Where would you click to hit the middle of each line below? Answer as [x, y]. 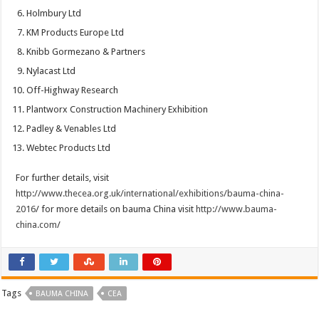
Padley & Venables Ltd [72, 129]
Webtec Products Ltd [69, 148]
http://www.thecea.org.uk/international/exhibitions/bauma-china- [150, 194]
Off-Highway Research [73, 90]
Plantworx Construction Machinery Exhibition [117, 110]
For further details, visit [63, 178]
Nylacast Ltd [51, 71]
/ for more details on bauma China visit [116, 209]
